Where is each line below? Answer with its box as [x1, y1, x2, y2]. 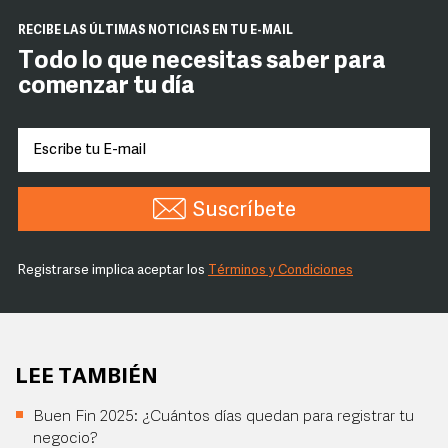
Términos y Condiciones [208, 264, 353, 277]
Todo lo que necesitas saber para [18, 50, 386, 74]
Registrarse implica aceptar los [18, 264, 208, 277]
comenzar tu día [18, 75, 195, 99]
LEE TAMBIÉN [15, 367, 158, 388]
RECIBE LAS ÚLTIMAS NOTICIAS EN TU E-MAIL [18, 25, 293, 37]
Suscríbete [192, 200, 296, 221]
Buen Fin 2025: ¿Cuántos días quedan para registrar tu [33, 409, 414, 425]
